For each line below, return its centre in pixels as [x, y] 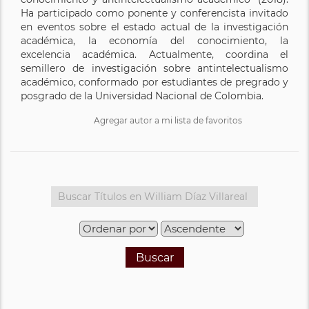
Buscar [154, 257]
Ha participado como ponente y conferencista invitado [154, 13]
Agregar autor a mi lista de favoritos [168, 120]
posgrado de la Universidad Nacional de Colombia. [142, 96]
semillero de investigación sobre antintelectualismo [154, 68]
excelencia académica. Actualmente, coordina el [154, 54]
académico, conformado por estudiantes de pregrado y [154, 82]
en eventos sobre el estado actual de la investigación [154, 27]
